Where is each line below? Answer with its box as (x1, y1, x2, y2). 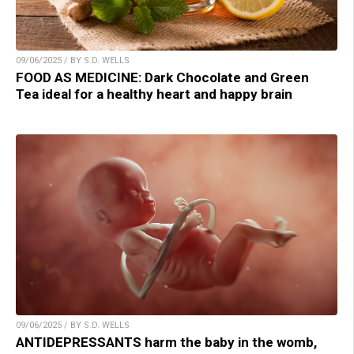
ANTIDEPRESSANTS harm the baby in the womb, (16, 334, 317, 351)
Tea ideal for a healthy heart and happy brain (16, 86, 292, 103)
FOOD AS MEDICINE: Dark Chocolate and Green (16, 70, 309, 86)
